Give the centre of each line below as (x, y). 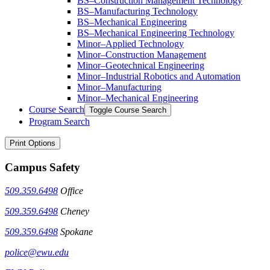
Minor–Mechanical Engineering (138, 98)
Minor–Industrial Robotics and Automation (159, 77)
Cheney (74, 211)
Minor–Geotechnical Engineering (141, 66)
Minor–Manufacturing (119, 87)
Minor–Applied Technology (130, 44)
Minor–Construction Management (142, 55)
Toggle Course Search (128, 110)
